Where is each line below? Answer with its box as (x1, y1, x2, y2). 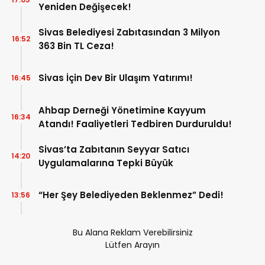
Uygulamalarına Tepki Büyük (38, 156, 173, 169)
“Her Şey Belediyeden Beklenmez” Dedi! (38, 189, 224, 202)
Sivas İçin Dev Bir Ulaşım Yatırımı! (38, 72, 193, 85)
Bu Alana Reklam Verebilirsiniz (72, 226, 193, 238)
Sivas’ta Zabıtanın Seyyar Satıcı (38, 143, 189, 156)
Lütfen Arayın (105, 238, 160, 251)
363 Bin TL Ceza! (38, 39, 114, 52)
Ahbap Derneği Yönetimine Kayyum (38, 104, 206, 117)
